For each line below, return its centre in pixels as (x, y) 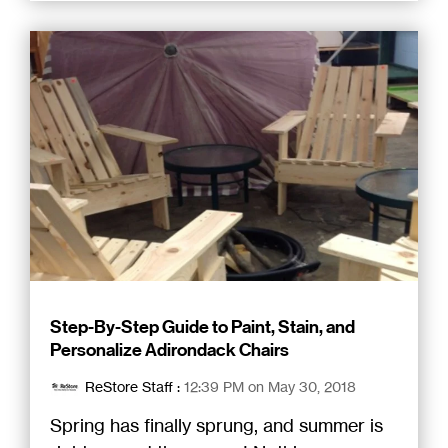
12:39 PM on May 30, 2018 (270, 387)
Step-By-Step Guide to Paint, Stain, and (202, 327)
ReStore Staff (129, 387)
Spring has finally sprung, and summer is (216, 425)
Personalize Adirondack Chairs (169, 350)
